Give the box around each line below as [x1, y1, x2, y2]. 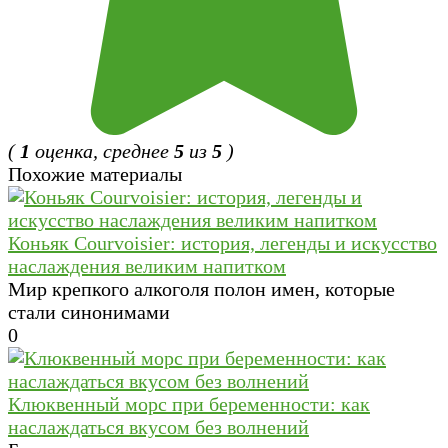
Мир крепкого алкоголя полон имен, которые [8, 278, 395, 301]
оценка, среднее [30, 140, 174, 163]
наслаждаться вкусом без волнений [8, 416, 309, 439]
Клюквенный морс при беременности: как [8, 393, 370, 416]
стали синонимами [8, 301, 170, 324]
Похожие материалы [8, 163, 182, 186]
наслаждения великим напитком [8, 255, 286, 278]
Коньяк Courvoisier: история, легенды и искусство [8, 232, 437, 255]
